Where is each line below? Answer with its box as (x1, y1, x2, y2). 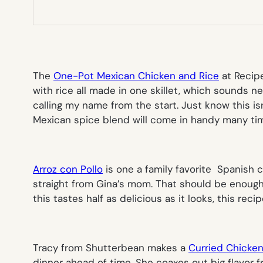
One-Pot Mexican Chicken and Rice (53, 69, 219, 82)
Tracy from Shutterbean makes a (33, 241, 188, 254)
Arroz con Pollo (33, 162, 103, 176)
